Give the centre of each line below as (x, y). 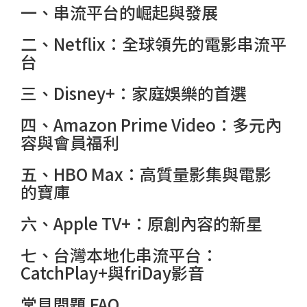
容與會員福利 (70, 142)
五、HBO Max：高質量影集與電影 (146, 173)
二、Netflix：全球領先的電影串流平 (153, 43)
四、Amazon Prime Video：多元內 (151, 124)
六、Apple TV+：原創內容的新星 (142, 223)
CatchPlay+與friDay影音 (112, 272)
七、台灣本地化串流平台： (119, 254)
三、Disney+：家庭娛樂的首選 (134, 93)
